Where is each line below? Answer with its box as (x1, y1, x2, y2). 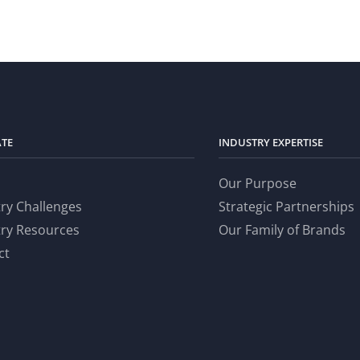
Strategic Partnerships (219, 198, 355, 216)
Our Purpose (219, 174, 297, 193)
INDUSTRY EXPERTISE (219, 134, 324, 149)
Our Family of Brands (219, 221, 346, 239)
